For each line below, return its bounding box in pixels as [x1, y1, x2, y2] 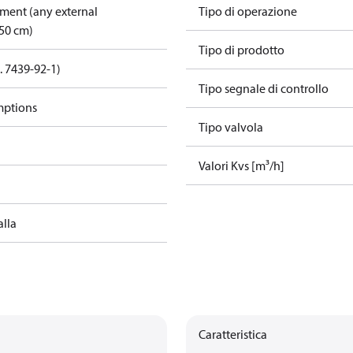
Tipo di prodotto [199, 42, 284, 58]
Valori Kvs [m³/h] [199, 158, 284, 173]
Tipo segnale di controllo [199, 80, 329, 96]
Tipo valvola [199, 119, 263, 135]
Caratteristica [199, 326, 267, 342]
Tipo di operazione [199, 3, 297, 19]
